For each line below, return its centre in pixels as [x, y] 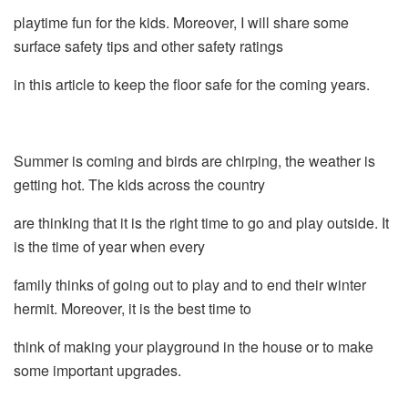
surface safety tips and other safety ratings [148, 46]
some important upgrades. [97, 370]
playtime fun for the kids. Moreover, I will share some [181, 22]
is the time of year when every [109, 246]
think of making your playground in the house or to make [194, 346]
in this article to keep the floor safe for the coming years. [192, 84]
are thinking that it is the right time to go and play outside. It [201, 222]
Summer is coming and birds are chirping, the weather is [194, 160]
